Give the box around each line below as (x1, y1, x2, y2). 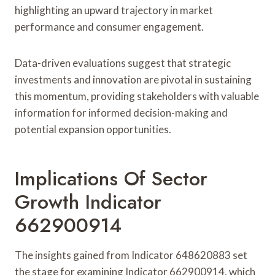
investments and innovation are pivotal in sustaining (15, 72, 252, 86)
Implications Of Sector (15, 164, 207, 193)
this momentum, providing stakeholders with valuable (15, 89, 259, 103)
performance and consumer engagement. (15, 20, 204, 33)
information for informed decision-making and (15, 106, 228, 119)
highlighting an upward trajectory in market (15, 3, 213, 17)
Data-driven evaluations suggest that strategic (15, 56, 231, 69)
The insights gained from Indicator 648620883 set (15, 248, 247, 261)
